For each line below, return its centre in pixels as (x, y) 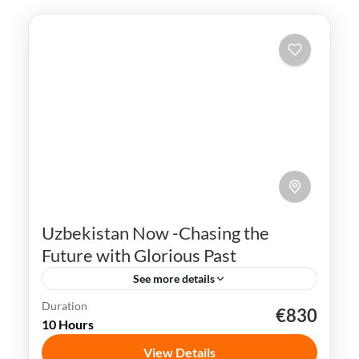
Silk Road (248, 313)
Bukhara (68, 313)
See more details (174, 279)
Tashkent (69, 343)
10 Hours (68, 325)
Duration (65, 306)
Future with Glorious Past (139, 256)
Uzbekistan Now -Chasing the (155, 233)
